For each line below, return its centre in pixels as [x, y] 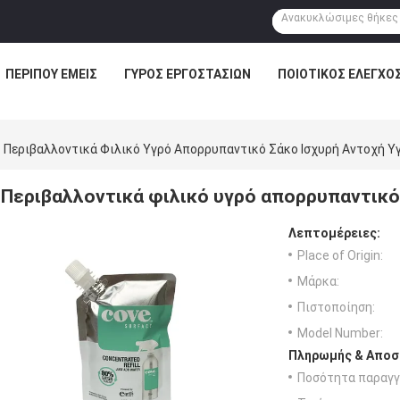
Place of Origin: [340, 256]
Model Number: [340, 333]
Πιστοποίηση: [336, 308]
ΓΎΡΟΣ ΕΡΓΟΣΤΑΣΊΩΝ [187, 74]
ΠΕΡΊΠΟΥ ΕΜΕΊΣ [51, 74]
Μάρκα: [318, 282]
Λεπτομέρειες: [334, 233]
